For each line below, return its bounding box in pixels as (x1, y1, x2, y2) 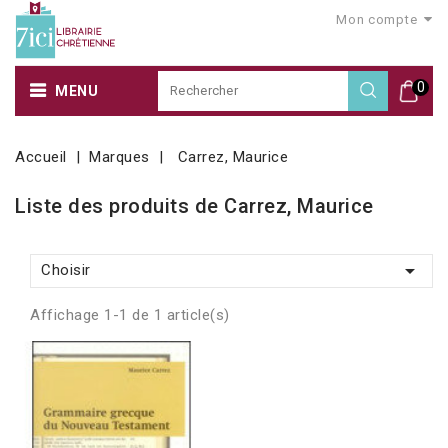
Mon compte (336, 12, 418, 27)
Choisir (41, 260, 91, 279)
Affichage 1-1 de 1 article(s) (30, 305, 230, 324)
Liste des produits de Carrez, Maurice (15, 193, 374, 218)
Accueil (15, 147, 67, 166)
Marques (89, 147, 150, 166)
